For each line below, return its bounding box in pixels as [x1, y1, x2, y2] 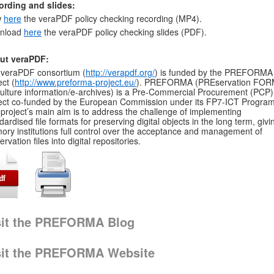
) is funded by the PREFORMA [155, 66, 273, 79]
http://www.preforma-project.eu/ [15, 76, 136, 89]
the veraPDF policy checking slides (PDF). [42, 26, 207, 39]
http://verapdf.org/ [86, 66, 155, 79]
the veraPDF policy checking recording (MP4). [21, 12, 202, 25]
